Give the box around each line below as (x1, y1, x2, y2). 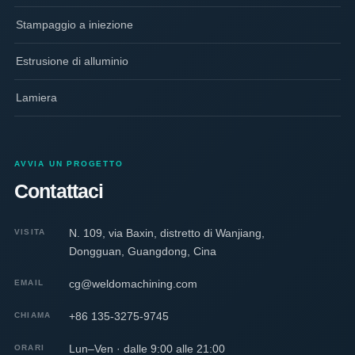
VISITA (14, 227, 46, 237)
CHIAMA (14, 311, 52, 320)
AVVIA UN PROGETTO (14, 159, 124, 169)
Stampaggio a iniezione (16, 18, 133, 32)
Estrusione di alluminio (16, 55, 128, 68)
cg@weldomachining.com (69, 277, 197, 291)
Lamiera (16, 91, 57, 105)
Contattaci (14, 180, 104, 203)
